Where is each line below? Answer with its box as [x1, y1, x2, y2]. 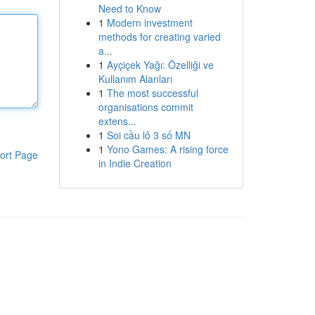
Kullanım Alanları [98, 72, 172, 86]
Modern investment [106, 15, 193, 30]
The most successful [106, 86, 198, 100]
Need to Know [98, 1, 161, 15]
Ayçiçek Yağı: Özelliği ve [106, 58, 214, 72]
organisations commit [98, 100, 193, 114]
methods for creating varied [98, 30, 221, 44]
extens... [98, 114, 136, 128]
